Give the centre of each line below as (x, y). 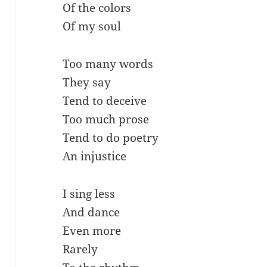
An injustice (95, 156)
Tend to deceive (105, 101)
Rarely (80, 249)
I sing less (89, 194)
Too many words (108, 64)
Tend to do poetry (111, 138)
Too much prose (106, 119)
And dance (91, 212)
